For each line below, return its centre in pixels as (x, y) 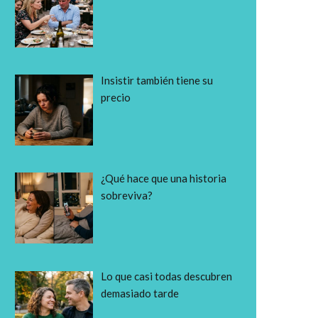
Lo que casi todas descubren (167, 276)
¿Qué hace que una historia (164, 178)
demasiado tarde (140, 293)
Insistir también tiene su (157, 80)
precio (116, 97)
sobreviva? (127, 195)
